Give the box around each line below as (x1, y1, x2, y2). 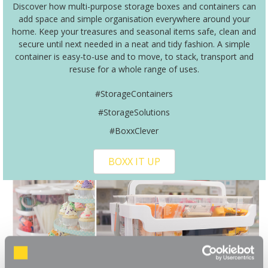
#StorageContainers (95, 88, 173, 100)
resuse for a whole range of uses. (69, 63, 199, 75)
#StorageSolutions (98, 106, 170, 118)
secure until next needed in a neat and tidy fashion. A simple (18, 38, 250, 50)
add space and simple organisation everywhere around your (18, 13, 250, 25)
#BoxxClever (109, 125, 159, 137)
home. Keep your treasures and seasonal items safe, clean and (12, 26, 256, 38)
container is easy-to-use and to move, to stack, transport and (14, 51, 254, 63)
